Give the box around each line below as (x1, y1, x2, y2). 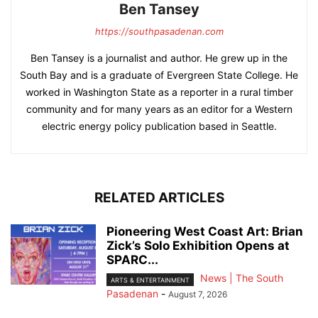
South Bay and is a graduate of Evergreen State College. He (20, 69, 298, 82)
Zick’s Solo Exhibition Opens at (106, 238, 290, 253)
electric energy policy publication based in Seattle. (41, 120, 277, 133)
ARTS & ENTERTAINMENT (111, 275, 190, 284)
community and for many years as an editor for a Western (26, 103, 292, 116)
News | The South (200, 272, 283, 285)
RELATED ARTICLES (94, 190, 224, 207)
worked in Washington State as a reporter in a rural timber (25, 86, 293, 99)
